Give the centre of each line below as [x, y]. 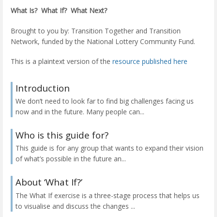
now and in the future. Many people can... [80, 112]
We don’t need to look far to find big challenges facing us [105, 101]
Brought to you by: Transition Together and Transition [96, 31]
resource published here [150, 61]
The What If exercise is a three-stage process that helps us [108, 195]
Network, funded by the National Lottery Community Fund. [104, 41]
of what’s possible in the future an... [71, 159]
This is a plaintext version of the [62, 61]
